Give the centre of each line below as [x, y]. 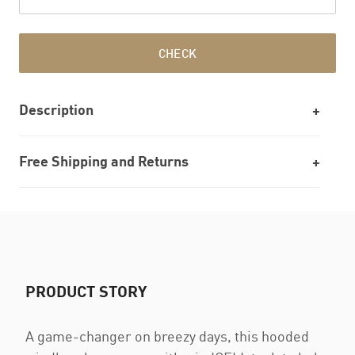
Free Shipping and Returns [104, 161]
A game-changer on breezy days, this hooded [167, 336]
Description [56, 109]
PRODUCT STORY [86, 291]
